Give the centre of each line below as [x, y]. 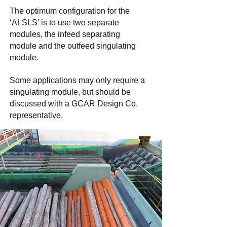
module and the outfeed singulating [73, 46]
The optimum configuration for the [70, 11]
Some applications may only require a [77, 80]
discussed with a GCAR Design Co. [74, 104]
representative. [36, 115]
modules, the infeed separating [65, 34]
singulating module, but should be [70, 92]
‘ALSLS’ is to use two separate [64, 23]
